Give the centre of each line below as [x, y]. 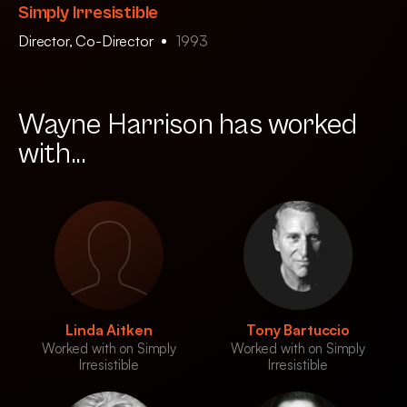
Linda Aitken [109, 330]
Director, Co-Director [88, 41]
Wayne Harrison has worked [188, 125]
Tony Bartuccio [298, 330]
